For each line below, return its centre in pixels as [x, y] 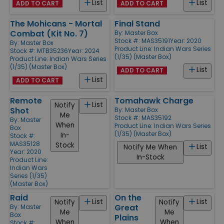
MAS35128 [25, 143]
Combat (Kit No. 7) [49, 33]
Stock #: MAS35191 [142, 40]
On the [128, 197]
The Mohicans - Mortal [56, 23]
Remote [26, 100]
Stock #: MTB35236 [39, 50]
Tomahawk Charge [154, 100]
